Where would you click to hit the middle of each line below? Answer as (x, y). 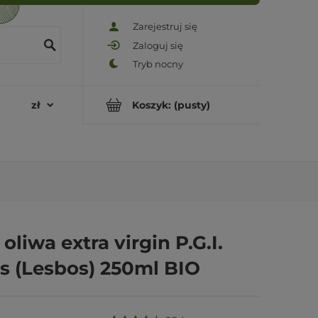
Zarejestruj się (165, 27)
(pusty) (192, 105)
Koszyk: (152, 105)
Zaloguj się (158, 45)
